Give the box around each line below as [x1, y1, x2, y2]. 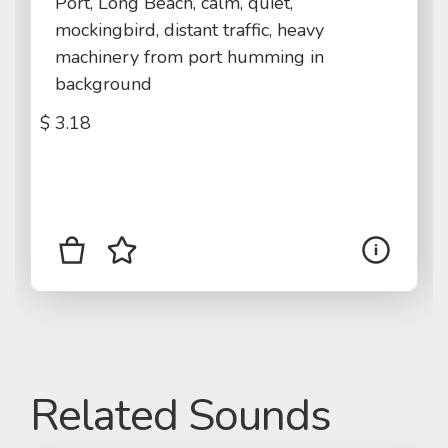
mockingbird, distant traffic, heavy [55, 18, 324, 42]
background [55, 72, 152, 96]
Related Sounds [30, 386, 331, 446]
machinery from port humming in [55, 45, 324, 69]
